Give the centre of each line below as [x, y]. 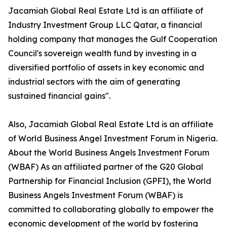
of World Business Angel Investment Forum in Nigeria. [113, 139]
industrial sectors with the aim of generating [94, 82]
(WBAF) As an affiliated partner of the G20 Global [106, 167]
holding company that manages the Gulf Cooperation [113, 39]
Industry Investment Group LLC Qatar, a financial [105, 25]
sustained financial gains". [59, 96]
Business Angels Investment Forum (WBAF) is [96, 195]
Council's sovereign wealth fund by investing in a [102, 53]
